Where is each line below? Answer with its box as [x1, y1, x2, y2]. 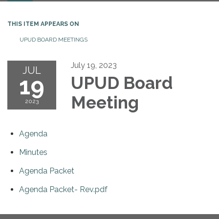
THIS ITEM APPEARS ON [7, 21, 79, 27]
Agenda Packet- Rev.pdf [19, 185, 108, 194]
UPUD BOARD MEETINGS [20, 36, 88, 43]
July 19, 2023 [71, 61, 117, 70]
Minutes [19, 148, 47, 157]
